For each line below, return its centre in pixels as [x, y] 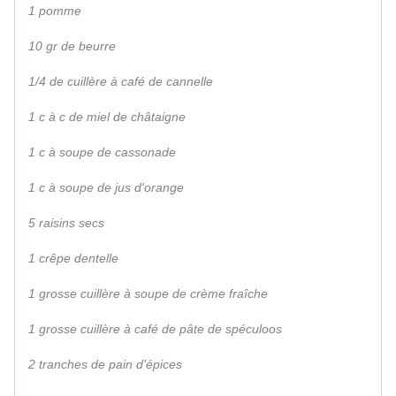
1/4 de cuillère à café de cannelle [121, 82]
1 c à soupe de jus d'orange [106, 188]
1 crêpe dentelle [73, 259]
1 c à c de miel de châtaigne [107, 117]
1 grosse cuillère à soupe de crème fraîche [148, 294]
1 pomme [55, 11]
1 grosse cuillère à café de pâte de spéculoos [155, 329]
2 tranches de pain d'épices [105, 365]
